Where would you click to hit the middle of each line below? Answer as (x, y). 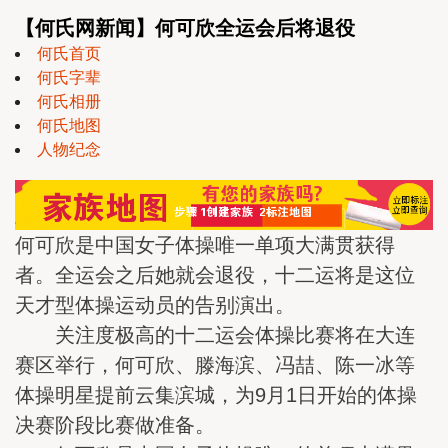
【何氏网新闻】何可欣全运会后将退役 (185, 28)
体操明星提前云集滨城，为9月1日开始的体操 (216, 394)
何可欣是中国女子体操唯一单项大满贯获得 (205, 244)
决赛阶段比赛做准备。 (115, 424)
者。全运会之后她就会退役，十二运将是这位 (215, 274)
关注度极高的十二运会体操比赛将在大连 (215, 334)
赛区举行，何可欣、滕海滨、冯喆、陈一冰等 (215, 364)
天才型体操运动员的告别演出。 (155, 304)
